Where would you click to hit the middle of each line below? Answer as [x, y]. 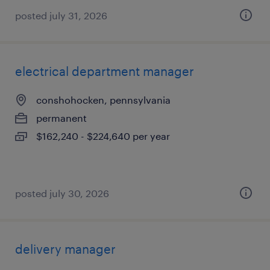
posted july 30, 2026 [62, 193]
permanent [61, 118]
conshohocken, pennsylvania [103, 100]
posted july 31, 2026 [61, 15]
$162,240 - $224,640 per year [103, 136]
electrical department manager [105, 71]
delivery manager [65, 249]
